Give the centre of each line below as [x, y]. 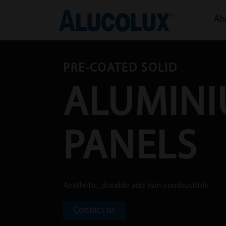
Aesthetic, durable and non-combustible [136, 186]
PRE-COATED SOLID [120, 69]
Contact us [94, 211]
